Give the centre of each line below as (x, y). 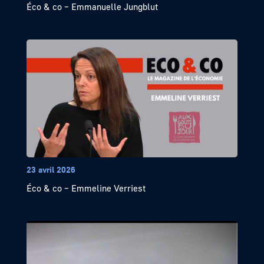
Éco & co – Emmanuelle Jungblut (92, 7)
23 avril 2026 (51, 170)
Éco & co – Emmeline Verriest (86, 188)
